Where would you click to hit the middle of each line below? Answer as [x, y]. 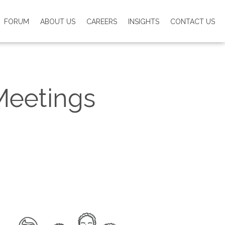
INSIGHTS [144, 22]
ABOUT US [58, 22]
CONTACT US [193, 22]
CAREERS [102, 22]
